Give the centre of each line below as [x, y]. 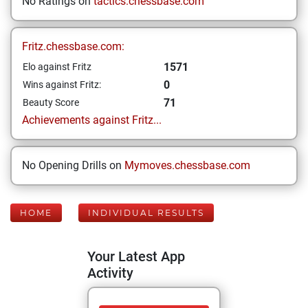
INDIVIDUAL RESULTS [146, 213]
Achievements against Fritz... [92, 120]
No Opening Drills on [73, 165]
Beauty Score [51, 102]
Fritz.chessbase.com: [73, 46]
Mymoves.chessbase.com [187, 165]
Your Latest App [136, 256]
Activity [110, 273]
